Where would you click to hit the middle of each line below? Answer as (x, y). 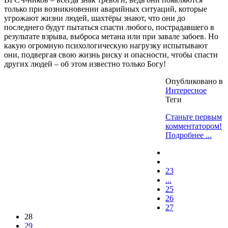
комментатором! (194, 126)
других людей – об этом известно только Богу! (85, 64)
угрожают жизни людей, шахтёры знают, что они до (95, 18)
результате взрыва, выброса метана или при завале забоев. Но (111, 37)
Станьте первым (194, 117)
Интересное (186, 91)
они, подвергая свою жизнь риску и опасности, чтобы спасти (111, 55)
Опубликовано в (194, 81)
